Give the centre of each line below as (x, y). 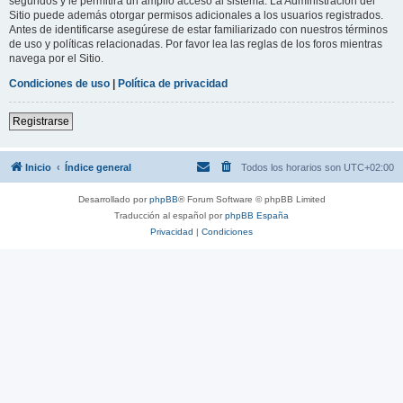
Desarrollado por (113, 199)
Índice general (98, 167)
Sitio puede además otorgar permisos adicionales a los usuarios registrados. (196, 15)
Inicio (38, 167)
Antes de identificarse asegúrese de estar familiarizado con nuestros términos (198, 29)
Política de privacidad (173, 83)
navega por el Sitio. (56, 58)
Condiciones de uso (59, 83)
